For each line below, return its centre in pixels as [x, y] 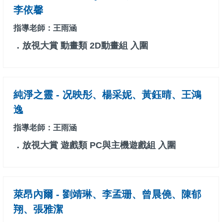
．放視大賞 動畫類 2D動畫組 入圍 [81, 46]
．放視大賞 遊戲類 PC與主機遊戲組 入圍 [95, 145]
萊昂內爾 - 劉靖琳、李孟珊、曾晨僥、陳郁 [107, 194]
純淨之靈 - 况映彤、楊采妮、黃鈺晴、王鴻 [107, 95]
